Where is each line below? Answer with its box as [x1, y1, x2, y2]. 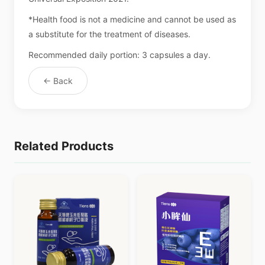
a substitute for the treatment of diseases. [28, 29, 190, 39]
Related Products [14, 139, 114, 153]
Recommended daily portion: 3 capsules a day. [28, 50, 211, 60]
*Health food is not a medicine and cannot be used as [28, 14, 236, 24]
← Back [43, 76, 73, 86]
